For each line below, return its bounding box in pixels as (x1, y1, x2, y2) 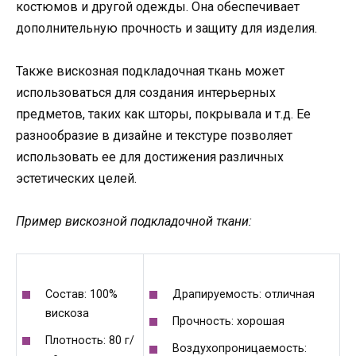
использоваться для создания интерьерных (16, 85, 276, 101)
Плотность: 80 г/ (44, 334, 134, 348)
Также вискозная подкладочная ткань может (16, 64, 284, 79)
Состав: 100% (44, 288, 118, 302)
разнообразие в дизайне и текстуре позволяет (16, 128, 292, 144)
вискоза (44, 307, 89, 321)
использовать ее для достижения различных (16, 149, 284, 165)
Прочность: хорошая (172, 315, 284, 329)
